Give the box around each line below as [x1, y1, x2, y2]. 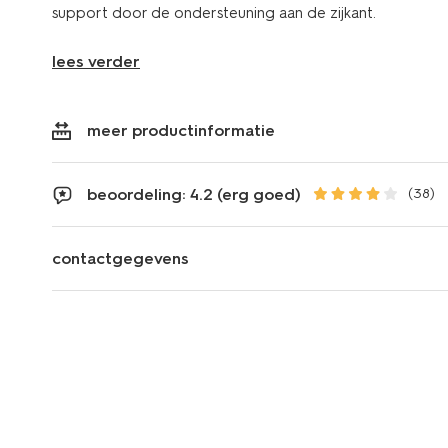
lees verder [52, 51, 140, 71]
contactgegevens [52, 248, 189, 268]
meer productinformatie [87, 120, 275, 140]
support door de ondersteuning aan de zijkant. [52, 3, 376, 22]
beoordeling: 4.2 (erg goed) [87, 184, 301, 204]
